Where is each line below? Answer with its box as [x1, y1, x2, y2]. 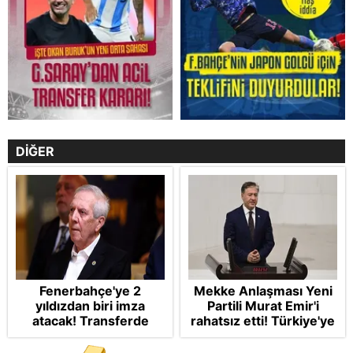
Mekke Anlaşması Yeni [193, 283, 333, 299]
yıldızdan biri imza [35, 298, 145, 314]
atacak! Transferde [32, 313, 149, 329]
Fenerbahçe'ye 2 [39, 283, 141, 299]
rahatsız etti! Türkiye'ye [191, 313, 335, 329]
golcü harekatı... [40, 328, 140, 344]
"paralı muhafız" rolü [201, 328, 325, 344]
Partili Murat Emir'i [206, 298, 319, 314]
